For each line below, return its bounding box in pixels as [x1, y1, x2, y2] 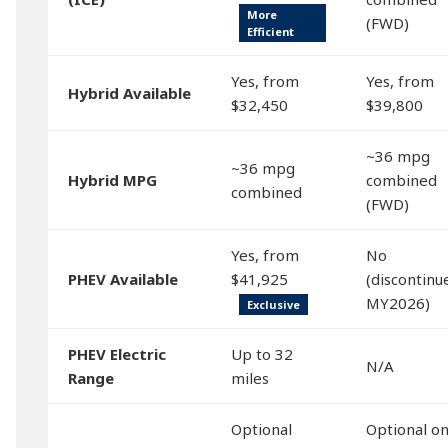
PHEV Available [68, 269, 178, 289]
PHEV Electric [68, 344, 166, 364]
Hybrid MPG [68, 170, 157, 190]
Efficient [247, 24, 294, 39]
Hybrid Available [68, 83, 191, 103]
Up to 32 [231, 344, 293, 364]
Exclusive [247, 297, 300, 313]
